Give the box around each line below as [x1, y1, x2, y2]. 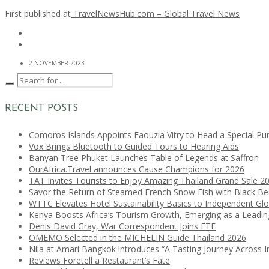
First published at [5, 8, 71, 19]
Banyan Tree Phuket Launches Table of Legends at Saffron [29, 152, 259, 164]
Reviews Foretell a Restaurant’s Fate [29, 255, 170, 267]
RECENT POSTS [5, 103, 78, 113]
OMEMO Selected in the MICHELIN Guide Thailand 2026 [29, 232, 246, 244]
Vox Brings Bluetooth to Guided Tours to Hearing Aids [29, 141, 239, 153]
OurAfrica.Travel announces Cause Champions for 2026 [29, 163, 244, 175]
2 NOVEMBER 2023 [29, 59, 85, 67]
